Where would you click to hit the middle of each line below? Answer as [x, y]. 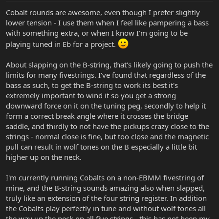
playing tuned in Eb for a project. [62, 44]
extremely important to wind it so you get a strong [91, 96]
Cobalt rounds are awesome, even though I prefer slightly [103, 12]
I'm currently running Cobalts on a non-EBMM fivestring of [105, 178]
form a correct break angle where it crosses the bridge [97, 116]
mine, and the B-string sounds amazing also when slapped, [105, 188]
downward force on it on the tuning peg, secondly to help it [106, 106]
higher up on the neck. [44, 157]
